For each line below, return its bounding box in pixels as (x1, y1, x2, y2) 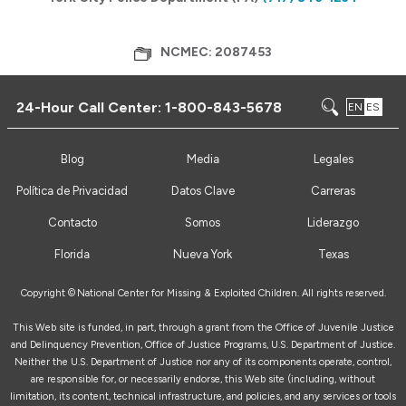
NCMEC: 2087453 (159, 44, 272, 61)
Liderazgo (307, 216, 360, 230)
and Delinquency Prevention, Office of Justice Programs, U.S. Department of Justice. (11, 339, 395, 352)
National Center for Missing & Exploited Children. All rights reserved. (76, 287, 386, 300)
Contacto (47, 216, 97, 230)
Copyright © (20, 287, 75, 300)
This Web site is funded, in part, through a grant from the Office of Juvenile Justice (12, 322, 394, 334)
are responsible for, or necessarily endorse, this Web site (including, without (31, 373, 375, 386)
